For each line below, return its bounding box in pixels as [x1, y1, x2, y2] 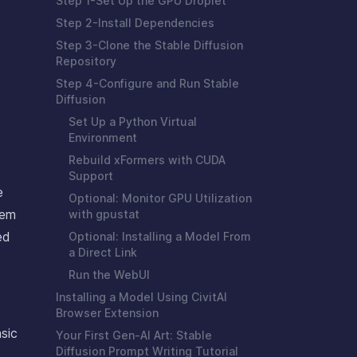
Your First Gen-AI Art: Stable [56, 328, 212, 343]
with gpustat [69, 207, 139, 222]
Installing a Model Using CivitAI [56, 290, 227, 304]
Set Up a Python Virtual [69, 115, 197, 129]
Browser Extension [56, 306, 159, 320]
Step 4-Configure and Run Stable [56, 76, 239, 91]
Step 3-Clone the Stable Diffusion [56, 38, 243, 53]
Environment [69, 131, 137, 145]
